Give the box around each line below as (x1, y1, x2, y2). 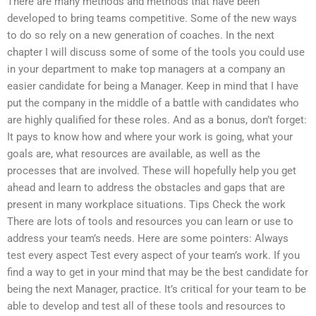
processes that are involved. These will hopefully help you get (7, 164, 296, 178)
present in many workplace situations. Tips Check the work (7, 198, 286, 212)
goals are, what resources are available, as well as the (7, 147, 260, 161)
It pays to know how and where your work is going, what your (7, 130, 293, 144)
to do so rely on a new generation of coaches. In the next (7, 29, 274, 42)
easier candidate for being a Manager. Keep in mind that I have (7, 80, 298, 93)
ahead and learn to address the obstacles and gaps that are (7, 181, 285, 195)
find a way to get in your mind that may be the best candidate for (7, 266, 308, 279)
